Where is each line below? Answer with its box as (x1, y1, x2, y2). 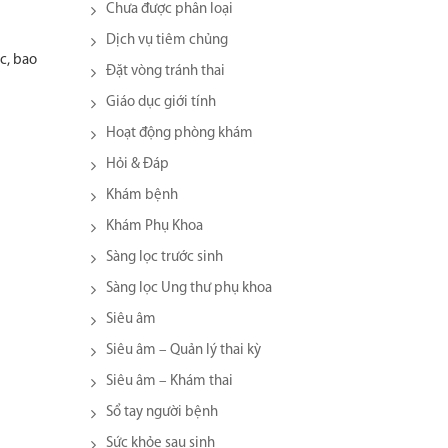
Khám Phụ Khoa (106, 219, 203, 234)
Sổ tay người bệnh (106, 405, 218, 420)
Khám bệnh (106, 188, 178, 203)
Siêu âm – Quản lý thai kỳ (106, 343, 261, 358)
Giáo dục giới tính (106, 95, 216, 110)
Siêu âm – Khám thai (106, 374, 233, 389)
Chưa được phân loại (106, 2, 233, 17)
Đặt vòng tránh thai (106, 64, 225, 79)
